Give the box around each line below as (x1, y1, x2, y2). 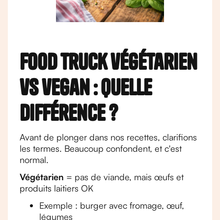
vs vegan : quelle (20, 74, 152, 101)
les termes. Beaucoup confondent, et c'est (20, 143, 182, 154)
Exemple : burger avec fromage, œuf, (39, 200, 184, 211)
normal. (20, 154, 49, 165)
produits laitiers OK (20, 183, 93, 193)
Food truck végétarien (20, 48, 197, 75)
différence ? (20, 99, 118, 126)
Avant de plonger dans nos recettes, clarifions (20, 132, 197, 142)
